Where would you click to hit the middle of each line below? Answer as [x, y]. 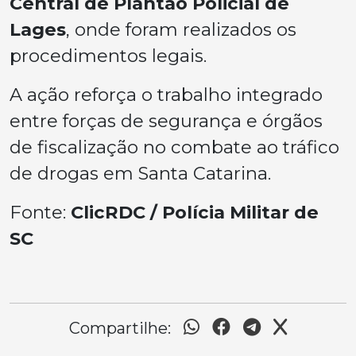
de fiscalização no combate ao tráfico [174, 147]
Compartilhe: [120, 329]
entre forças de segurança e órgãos [166, 121]
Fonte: [40, 213]
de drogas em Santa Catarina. [140, 174]
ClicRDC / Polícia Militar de [195, 213]
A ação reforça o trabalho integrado [166, 95]
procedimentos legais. [108, 56]
